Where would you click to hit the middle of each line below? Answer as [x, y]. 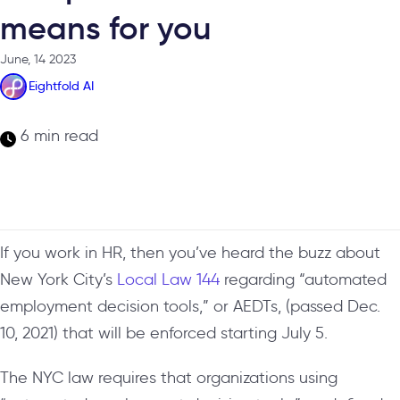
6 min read [57, 135]
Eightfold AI [61, 85]
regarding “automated [303, 279]
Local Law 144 [168, 279]
